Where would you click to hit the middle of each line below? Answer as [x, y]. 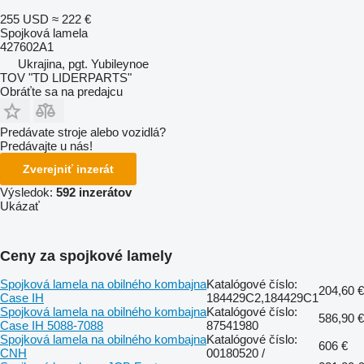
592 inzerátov [94, 192]
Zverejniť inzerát [68, 169]
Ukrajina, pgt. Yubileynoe [83, 63]
